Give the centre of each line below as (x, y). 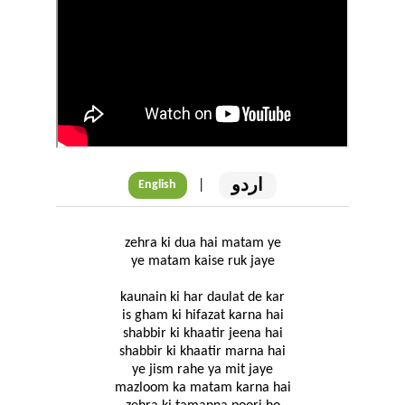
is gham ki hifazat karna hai (202, 316)
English (158, 185)
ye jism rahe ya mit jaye (202, 370)
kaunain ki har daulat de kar (202, 298)
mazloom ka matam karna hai (202, 388)
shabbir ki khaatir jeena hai (202, 334)
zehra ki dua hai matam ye (202, 244)
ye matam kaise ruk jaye (202, 262)
